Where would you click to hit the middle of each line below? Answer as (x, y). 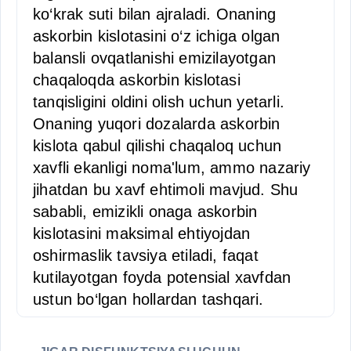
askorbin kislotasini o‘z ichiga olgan (157, 36)
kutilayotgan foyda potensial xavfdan (162, 277)
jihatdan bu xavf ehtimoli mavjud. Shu (166, 190)
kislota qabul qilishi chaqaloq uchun (157, 146)
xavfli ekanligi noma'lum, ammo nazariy (172, 168)
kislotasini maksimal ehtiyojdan (142, 233)
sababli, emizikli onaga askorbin (145, 212)
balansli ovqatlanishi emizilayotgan (154, 58)
